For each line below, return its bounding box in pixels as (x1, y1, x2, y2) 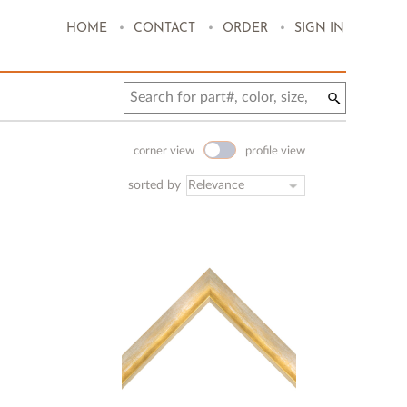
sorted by (128, 179, 185, 192)
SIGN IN (293, 22, 344, 35)
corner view (134, 145, 195, 157)
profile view (245, 145, 306, 157)
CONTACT (133, 22, 195, 35)
